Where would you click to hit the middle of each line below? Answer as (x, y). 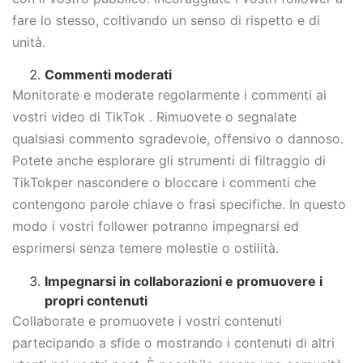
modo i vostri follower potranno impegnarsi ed (156, 226)
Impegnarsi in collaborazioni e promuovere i (184, 281)
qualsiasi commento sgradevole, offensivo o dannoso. (178, 139)
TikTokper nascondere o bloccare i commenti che (164, 183)
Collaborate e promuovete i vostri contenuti (147, 320)
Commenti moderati (108, 75)
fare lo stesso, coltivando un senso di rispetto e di (166, 20)
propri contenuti (96, 300)
